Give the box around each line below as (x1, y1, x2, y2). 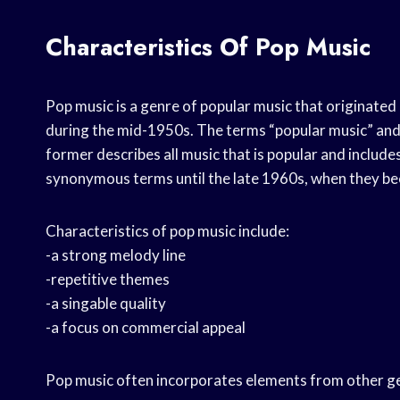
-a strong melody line (46, 245, 186, 264)
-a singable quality (46, 293, 166, 312)
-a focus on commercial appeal (46, 317, 246, 337)
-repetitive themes (46, 269, 170, 288)
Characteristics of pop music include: (46, 221, 289, 240)
